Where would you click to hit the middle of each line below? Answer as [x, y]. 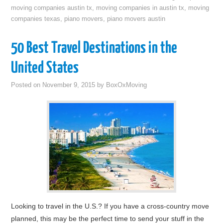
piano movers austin [136, 19]
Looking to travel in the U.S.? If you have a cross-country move [110, 206]
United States [45, 68]
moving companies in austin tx [140, 8]
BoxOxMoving [127, 85]
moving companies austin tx [52, 8]
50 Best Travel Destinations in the [94, 48]
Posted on [27, 85]
